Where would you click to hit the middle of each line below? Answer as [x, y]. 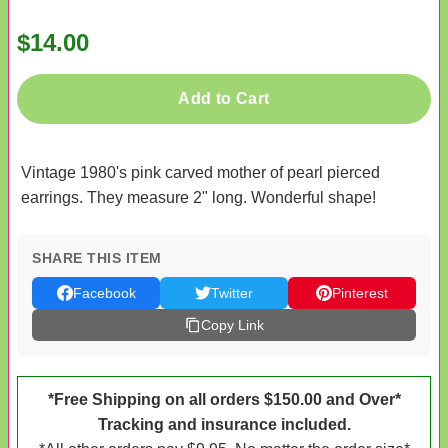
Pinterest [360, 292]
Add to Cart [224, 98]
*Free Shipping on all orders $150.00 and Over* [224, 399]
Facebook [104, 292]
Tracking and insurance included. [224, 424]
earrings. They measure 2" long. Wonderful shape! [198, 197]
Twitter [232, 292]
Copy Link [232, 324]
